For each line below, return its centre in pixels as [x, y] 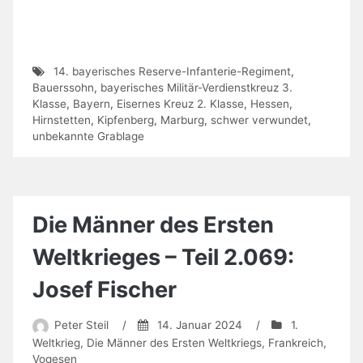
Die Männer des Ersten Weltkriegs [174, 342]
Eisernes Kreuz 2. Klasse [180, 103]
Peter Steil [81, 325]
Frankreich [296, 342]
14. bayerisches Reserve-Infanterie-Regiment [172, 71]
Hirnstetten [62, 120]
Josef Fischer [105, 289]
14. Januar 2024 [199, 325]
